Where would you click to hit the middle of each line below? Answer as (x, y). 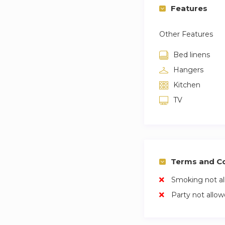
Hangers (188, 70)
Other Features (186, 34)
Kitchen (187, 85)
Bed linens (192, 55)
